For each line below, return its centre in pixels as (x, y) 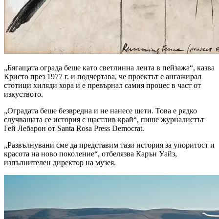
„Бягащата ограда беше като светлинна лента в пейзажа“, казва (109, 67)
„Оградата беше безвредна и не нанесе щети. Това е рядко (100, 110)
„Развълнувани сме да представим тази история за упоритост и (109, 145)
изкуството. (23, 94)
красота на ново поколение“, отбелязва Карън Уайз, (90, 153)
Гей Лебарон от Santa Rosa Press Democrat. (74, 128)
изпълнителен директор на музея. (60, 162)
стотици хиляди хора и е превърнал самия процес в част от (102, 85)
